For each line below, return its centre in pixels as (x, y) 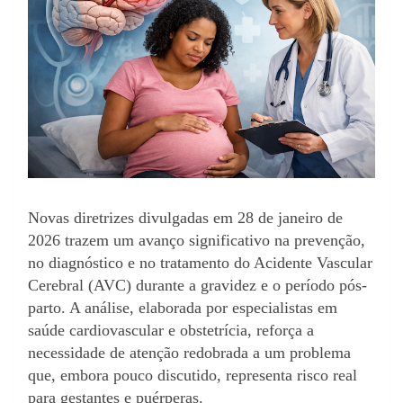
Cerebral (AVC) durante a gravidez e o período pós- (197, 286)
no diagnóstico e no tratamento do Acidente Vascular (200, 263)
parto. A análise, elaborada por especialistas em (183, 308)
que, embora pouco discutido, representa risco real (193, 376)
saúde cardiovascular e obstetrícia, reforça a (171, 331)
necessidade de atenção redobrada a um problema (189, 353)
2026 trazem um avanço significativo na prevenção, (197, 241)
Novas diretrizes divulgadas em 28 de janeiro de (185, 218)
